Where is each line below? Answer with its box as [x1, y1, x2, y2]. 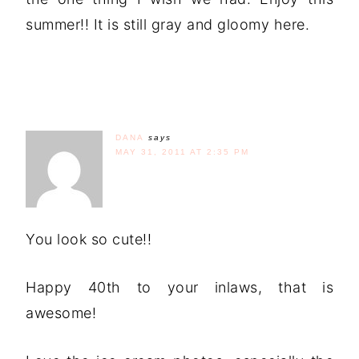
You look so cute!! [26, 230, 151, 248]
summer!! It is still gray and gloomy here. [26, 15, 309, 33]
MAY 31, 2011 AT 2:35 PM [115, 147, 249, 156]
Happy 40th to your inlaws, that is [26, 278, 333, 296]
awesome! [26, 304, 96, 321]
